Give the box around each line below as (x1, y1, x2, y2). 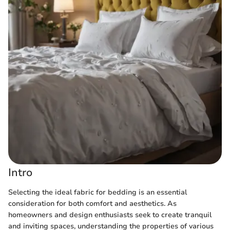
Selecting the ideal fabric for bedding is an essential (8, 187, 187, 197)
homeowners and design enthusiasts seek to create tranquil (8, 209, 212, 220)
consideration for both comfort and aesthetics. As (8, 198, 177, 208)
